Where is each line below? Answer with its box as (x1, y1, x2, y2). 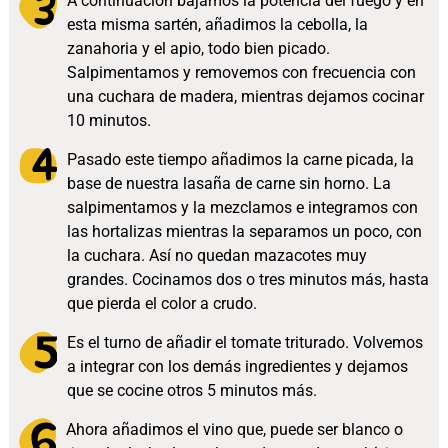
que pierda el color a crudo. (66, 294, 257, 314)
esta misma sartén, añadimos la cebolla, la (66, 15, 368, 35)
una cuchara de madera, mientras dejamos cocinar (66, 87, 424, 107)
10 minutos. (66, 111, 151, 131)
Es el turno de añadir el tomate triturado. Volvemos (66, 333, 423, 353)
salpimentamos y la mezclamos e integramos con (66, 198, 418, 218)
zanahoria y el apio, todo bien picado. (66, 39, 330, 59)
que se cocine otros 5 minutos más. (66, 381, 317, 401)
